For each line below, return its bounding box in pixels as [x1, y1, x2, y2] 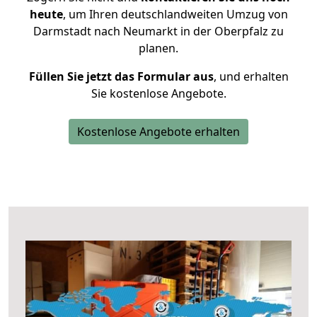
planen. [139, 40, 178, 56]
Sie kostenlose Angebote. [91, 86, 226, 101]
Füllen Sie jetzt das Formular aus [28, 69, 214, 84]
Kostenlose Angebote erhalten [77, 124, 240, 139]
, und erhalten [213, 69, 289, 84]
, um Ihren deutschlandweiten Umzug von [62, 6, 288, 22]
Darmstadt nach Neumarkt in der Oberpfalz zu [33, 23, 284, 39]
